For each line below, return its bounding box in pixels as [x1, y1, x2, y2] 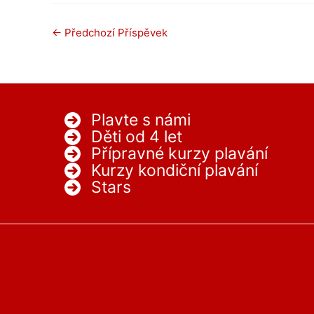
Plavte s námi [91, 110, 191, 130]
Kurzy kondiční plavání [91, 161, 258, 181]
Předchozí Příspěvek [62, 26, 168, 40]
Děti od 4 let [91, 127, 182, 147]
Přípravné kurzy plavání [91, 144, 268, 164]
